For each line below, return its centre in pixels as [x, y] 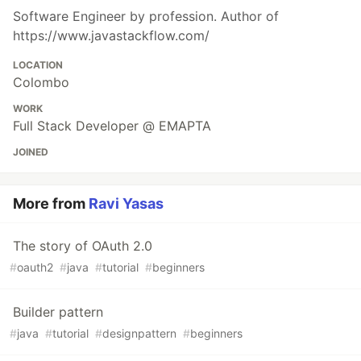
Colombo [41, 83]
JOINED [31, 152]
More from [51, 204]
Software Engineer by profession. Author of [146, 17]
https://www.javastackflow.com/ [111, 36]
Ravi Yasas [126, 204]
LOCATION [38, 65]
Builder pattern [58, 312]
